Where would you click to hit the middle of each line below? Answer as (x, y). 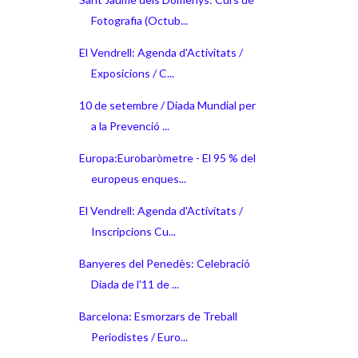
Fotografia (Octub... (139, 20)
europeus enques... (138, 178)
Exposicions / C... (132, 73)
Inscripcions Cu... (133, 231)
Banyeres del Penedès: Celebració (164, 263)
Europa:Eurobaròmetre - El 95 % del (167, 157)
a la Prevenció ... (130, 125)
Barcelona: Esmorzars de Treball (158, 316)
